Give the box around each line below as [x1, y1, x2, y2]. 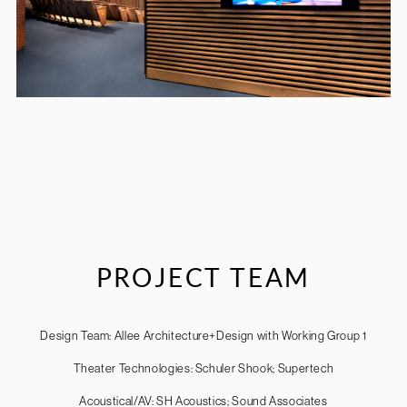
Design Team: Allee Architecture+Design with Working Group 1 [40, 328, 367, 343]
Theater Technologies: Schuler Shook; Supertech [73, 361, 334, 376]
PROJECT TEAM [95, 262, 312, 293]
